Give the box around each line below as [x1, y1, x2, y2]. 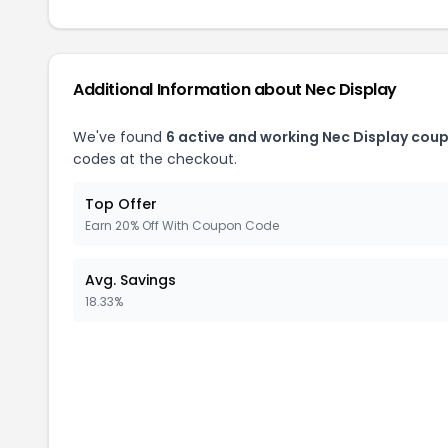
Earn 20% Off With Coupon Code [85, 217, 279, 234]
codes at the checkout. [73, 149, 237, 169]
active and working [175, 127, 322, 147]
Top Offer [85, 194, 157, 214]
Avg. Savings [85, 270, 176, 290]
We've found [73, 127, 166, 147]
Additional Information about [73, 78, 306, 101]
